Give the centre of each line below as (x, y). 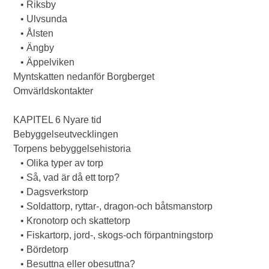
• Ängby (34, 48)
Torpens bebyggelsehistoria (72, 149)
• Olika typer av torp (59, 163)
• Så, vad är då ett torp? (67, 177)
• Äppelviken (44, 62)
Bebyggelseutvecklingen (66, 134)
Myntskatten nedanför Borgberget (84, 77)
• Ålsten (34, 33)
